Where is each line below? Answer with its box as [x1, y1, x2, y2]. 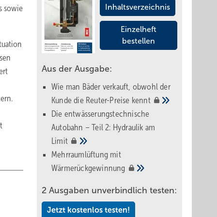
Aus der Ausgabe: [42, 64, 112, 74]
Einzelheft [121, 25, 156, 33]
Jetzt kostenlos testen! [47, 206, 130, 214]
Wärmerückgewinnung [51, 163, 127, 173]
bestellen [122, 37, 155, 45]
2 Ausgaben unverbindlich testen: [42, 186, 177, 195]
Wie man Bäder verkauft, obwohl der [51, 82, 170, 92]
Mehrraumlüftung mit [51, 150, 121, 159]
